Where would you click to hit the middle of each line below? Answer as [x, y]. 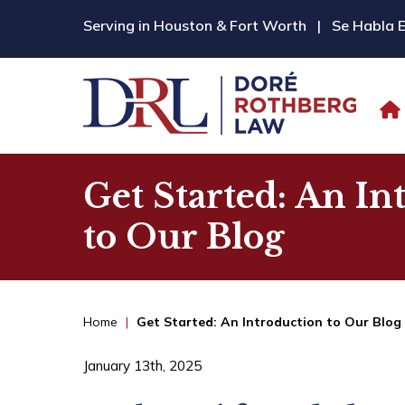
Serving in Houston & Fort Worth [197, 25]
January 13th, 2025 [143, 366]
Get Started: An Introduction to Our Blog [269, 322]
